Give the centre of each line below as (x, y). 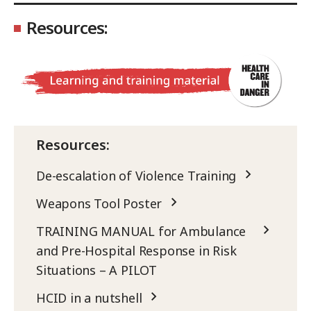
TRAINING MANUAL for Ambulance (141, 232)
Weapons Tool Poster (99, 204)
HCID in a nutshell (89, 298)
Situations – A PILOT (97, 270)
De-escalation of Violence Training (136, 176)
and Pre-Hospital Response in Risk (136, 251)
